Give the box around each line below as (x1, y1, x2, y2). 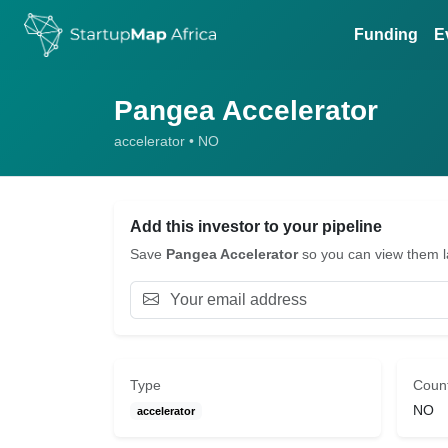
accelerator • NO (114, 133, 219, 149)
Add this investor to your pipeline (130, 218, 382, 235)
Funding (354, 26, 419, 43)
